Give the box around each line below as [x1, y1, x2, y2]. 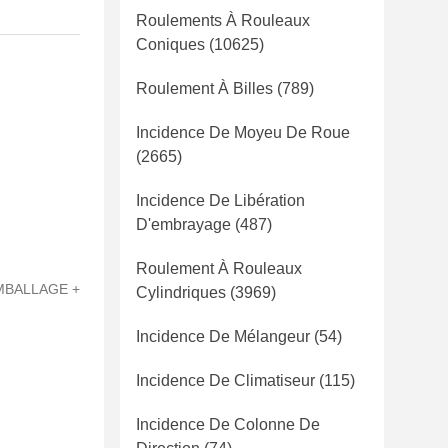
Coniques [136, 36, 205, 53]
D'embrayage [136, 216, 231, 233]
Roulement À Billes [136, 80, 273, 97]
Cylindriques [136, 284, 226, 301]
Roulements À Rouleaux [136, 12, 310, 29]
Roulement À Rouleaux [136, 260, 302, 277]
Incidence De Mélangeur [136, 328, 310, 345]
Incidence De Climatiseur [136, 372, 315, 389]
